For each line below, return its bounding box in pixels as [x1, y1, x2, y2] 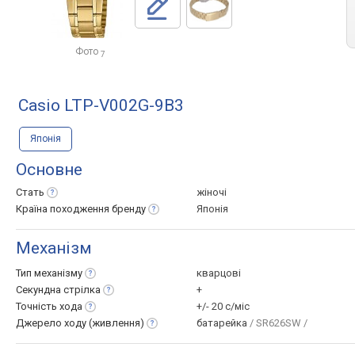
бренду [112, 203, 146, 215]
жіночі [197, 186, 227, 198]
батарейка [197, 317, 250, 329]
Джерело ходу [16, 317, 89, 329]
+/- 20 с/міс [197, 300, 250, 312]
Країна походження [16, 203, 112, 215]
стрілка [63, 284, 101, 296]
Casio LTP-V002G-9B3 [18, 96, 184, 115]
